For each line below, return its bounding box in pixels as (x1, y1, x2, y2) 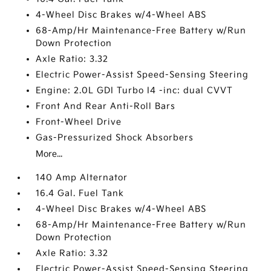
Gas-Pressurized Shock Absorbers (36, 132, 194, 143)
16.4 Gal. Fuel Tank (36, 188, 125, 198)
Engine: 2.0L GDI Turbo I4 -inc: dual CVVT (36, 85, 233, 96)
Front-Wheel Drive (36, 117, 122, 127)
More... (36, 149, 63, 159)
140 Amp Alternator (36, 172, 128, 183)
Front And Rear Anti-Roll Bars (36, 101, 176, 111)
